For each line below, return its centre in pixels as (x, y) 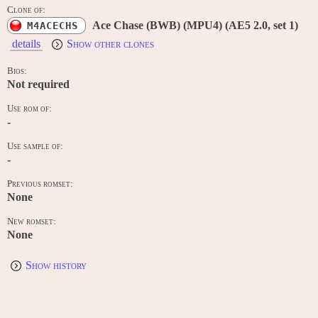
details (26, 43)
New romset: (32, 222)
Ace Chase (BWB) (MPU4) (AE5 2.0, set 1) (195, 26)
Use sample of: (35, 147)
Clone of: (26, 10)
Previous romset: (40, 184)
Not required (38, 84)
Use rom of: (29, 109)
